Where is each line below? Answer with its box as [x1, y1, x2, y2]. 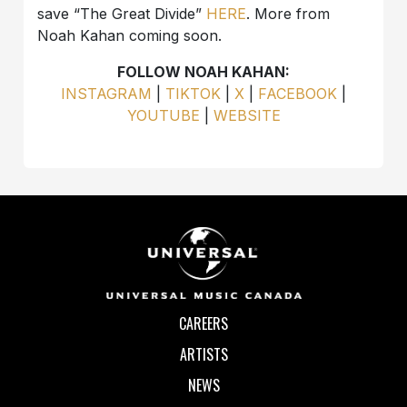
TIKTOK [165, 84, 221, 104]
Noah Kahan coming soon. [37, 26, 227, 45]
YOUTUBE [126, 106, 200, 125]
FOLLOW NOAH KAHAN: [117, 63, 290, 82]
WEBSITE [213, 106, 281, 125]
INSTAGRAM [61, 84, 152, 104]
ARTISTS [179, 342, 228, 365]
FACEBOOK [258, 84, 337, 104]
